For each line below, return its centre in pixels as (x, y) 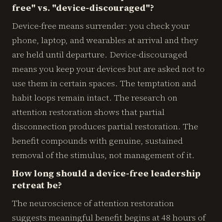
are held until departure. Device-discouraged (100, 55)
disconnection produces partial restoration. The (105, 126)
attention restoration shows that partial (88, 112)
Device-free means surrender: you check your (101, 26)
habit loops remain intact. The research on (95, 98)
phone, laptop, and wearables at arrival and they (105, 40)
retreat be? (37, 185)
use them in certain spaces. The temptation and (104, 83)
